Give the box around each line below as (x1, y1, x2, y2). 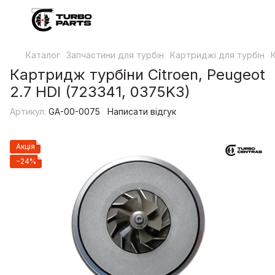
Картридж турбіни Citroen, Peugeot (10, 66, 265, 83)
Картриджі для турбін (170, 50, 265, 60)
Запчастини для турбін (66, 50, 164, 60)
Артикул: (10, 106, 46, 117)
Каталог (26, 50, 60, 60)
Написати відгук (107, 106, 176, 117)
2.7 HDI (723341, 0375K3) (10, 83, 190, 101)
